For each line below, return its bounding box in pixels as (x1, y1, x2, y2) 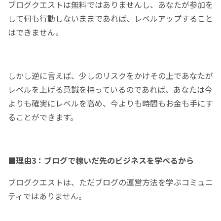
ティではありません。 (8, 190, 86, 202)
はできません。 (8, 26, 63, 38)
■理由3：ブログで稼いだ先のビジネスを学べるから (8, 154, 194, 167)
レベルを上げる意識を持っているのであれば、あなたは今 (8, 83, 213, 96)
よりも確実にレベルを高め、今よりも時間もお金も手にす (8, 97, 213, 110)
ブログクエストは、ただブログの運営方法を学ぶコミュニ (8, 176, 213, 188)
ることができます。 (8, 111, 78, 123)
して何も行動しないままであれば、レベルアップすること (8, 12, 213, 25)
